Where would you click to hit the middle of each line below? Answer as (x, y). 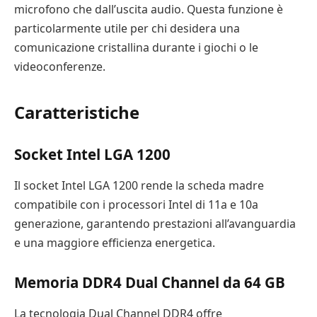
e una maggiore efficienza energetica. (115, 242)
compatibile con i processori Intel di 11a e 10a (136, 204)
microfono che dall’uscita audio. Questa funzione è (149, 10)
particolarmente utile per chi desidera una (127, 29)
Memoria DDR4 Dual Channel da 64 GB (150, 283)
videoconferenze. (60, 67)
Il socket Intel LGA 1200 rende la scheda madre (139, 185)
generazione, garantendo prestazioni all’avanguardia (155, 223)
